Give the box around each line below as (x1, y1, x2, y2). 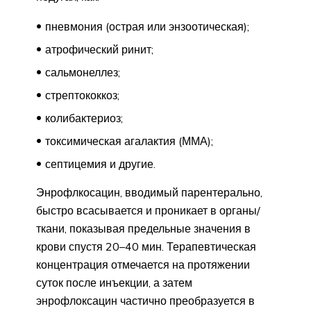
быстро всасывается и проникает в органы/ (36, 203, 260, 218)
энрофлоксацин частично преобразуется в (36, 294, 255, 308)
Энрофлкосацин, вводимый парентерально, (36, 185, 262, 200)
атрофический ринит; (45, 42, 153, 57)
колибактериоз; (45, 111, 123, 126)
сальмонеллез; (45, 65, 120, 80)
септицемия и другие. (45, 157, 155, 171)
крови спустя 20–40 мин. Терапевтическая (36, 239, 256, 254)
